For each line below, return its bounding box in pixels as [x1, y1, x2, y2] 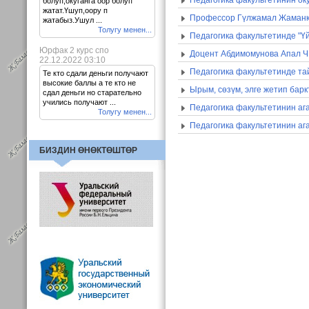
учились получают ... [43, 98, 116, 106]
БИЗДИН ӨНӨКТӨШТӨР [39, 146, 137, 155]
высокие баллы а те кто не [43, 79, 136, 87]
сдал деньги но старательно [43, 88, 141, 97]
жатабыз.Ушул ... [43, 16, 102, 24]
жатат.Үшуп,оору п [43, 6, 108, 14]
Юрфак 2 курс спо [39, 46, 109, 55]
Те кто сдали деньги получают [43, 69, 148, 77]
